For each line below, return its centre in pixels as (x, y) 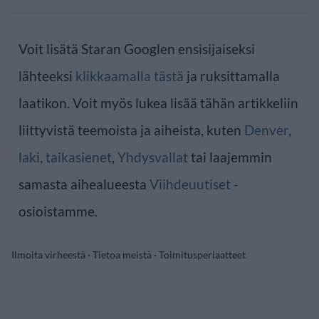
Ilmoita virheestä (48, 254)
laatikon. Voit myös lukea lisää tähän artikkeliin (158, 103)
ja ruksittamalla (232, 75)
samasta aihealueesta (84, 184)
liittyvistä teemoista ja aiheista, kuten (131, 130)
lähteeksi (47, 75)
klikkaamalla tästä (130, 75)
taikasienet (79, 157)
